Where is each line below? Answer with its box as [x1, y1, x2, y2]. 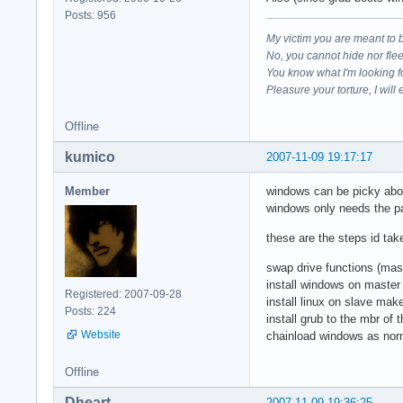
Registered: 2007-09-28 [65, 287, 182, 300]
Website [81, 327, 121, 341]
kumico [65, 148, 115, 165]
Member [65, 184, 110, 198]
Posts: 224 [65, 304, 116, 318]
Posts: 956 [65, 8, 116, 22]
